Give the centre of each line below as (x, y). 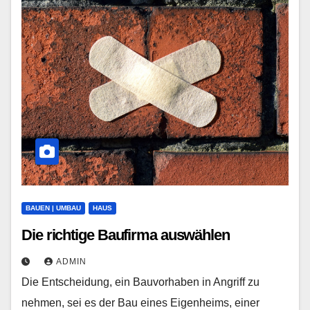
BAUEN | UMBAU (53, 208)
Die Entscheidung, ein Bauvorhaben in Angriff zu (140, 282)
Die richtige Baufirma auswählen (126, 235)
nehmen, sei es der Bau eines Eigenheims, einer (140, 303)
